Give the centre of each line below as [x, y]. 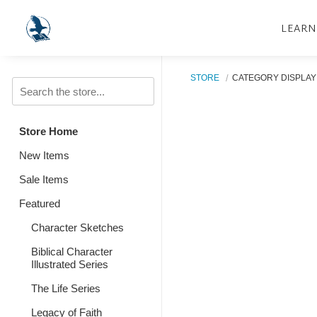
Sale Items [44, 179]
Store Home [48, 131]
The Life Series [65, 288]
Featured [40, 203]
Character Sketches [77, 227]
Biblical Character [71, 252]
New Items [44, 155]
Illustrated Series [69, 264]
